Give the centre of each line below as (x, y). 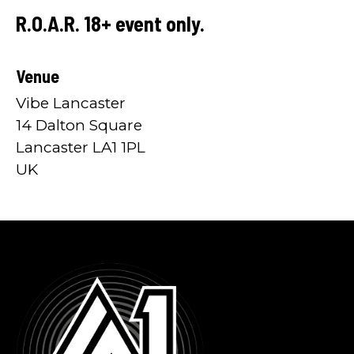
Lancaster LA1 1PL (81, 147)
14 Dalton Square (79, 125)
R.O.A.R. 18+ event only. (110, 23)
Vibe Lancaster (71, 103)
